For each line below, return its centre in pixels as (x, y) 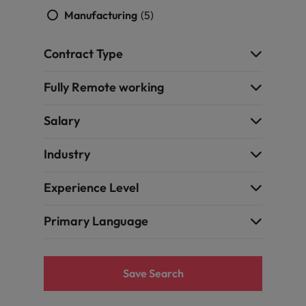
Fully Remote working (104, 87)
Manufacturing (102, 15)
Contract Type (83, 54)
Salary (62, 121)
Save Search (153, 273)
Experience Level (91, 187)
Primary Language (96, 221)
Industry (67, 154)
